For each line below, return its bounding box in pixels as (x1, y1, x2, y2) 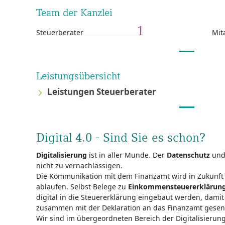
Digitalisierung (36, 150, 87, 160)
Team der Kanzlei (36, 7, 113, 19)
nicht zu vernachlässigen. (36, 161, 123, 170)
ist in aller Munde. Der (87, 150, 167, 160)
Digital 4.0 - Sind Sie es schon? (36, 131, 205, 144)
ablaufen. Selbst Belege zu (36, 182, 128, 191)
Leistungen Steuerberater (47, 85, 156, 97)
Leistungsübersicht (36, 70, 120, 82)
